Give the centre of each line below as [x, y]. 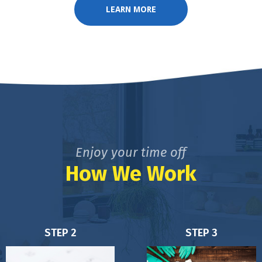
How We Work [131, 173]
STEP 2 [60, 232]
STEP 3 [202, 232]
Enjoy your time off [131, 152]
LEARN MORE [131, 9]
